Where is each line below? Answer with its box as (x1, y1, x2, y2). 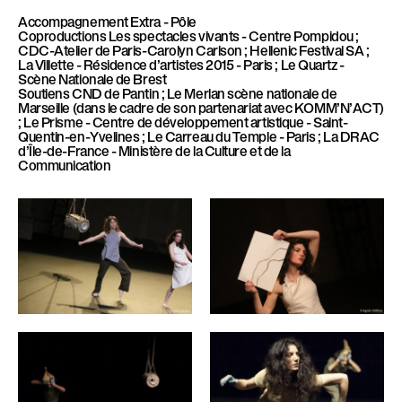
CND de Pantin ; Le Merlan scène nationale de (71, 84, 337, 100)
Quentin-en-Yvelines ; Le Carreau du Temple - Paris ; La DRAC (18, 127, 380, 144)
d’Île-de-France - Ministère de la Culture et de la (18, 142, 291, 158)
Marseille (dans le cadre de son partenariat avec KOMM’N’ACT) (18, 99, 384, 115)
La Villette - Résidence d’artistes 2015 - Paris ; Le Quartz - (18, 56, 345, 72)
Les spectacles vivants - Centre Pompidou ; (106, 27, 359, 43)
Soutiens (18, 84, 72, 100)
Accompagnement (18, 13, 128, 29)
